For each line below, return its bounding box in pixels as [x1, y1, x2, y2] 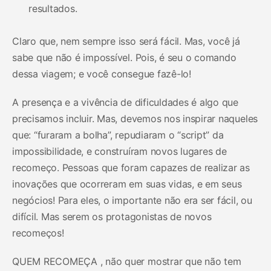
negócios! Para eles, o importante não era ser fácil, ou [12, 194, 252, 206]
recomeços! [12, 226, 64, 239]
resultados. [28, 2, 77, 15]
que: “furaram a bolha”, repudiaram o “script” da [12, 128, 224, 141]
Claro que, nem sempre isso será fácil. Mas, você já [12, 34, 240, 47]
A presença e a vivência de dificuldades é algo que [12, 96, 239, 108]
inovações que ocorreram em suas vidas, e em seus [12, 177, 242, 190]
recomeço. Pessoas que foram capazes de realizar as [12, 161, 250, 174]
